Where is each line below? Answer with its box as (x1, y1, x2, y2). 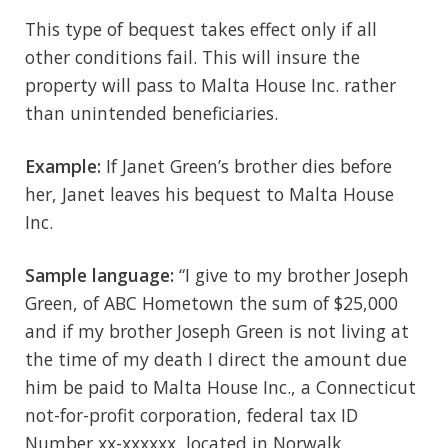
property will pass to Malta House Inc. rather (25, 72, 396, 97)
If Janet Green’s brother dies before (101, 153, 392, 178)
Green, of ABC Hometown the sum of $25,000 (25, 290, 398, 315)
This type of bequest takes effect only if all (25, 16, 377, 41)
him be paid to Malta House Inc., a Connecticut (25, 374, 416, 399)
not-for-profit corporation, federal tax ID (25, 402, 358, 427)
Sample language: (25, 262, 174, 287)
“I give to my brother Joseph (174, 262, 409, 287)
